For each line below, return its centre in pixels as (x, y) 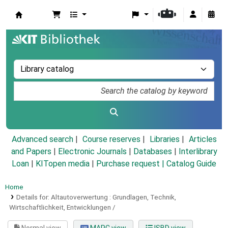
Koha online (41, 26)
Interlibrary (198, 152)
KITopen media (63, 164)
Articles (203, 139)
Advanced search (42, 139)
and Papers (31, 152)
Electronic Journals (92, 152)
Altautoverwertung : (81, 197)
